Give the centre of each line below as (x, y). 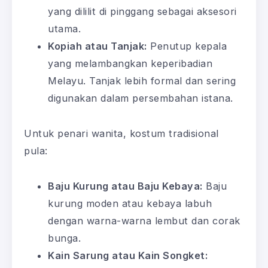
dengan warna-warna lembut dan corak (144, 220)
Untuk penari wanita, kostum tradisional (121, 133)
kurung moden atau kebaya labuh (130, 203)
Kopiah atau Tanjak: (98, 46)
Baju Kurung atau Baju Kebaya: (125, 186)
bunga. (64, 238)
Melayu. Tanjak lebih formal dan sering (142, 80)
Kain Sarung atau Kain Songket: (128, 255)
